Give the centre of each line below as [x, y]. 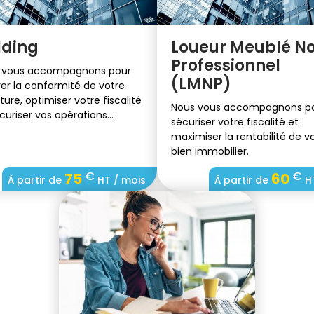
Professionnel [226, 65]
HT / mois [120, 180]
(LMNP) [201, 83]
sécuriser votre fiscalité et [235, 122]
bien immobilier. [210, 151]
